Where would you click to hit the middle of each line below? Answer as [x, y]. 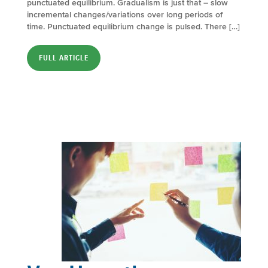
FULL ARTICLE [64, 58]
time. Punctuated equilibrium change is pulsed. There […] [133, 26]
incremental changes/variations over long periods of [125, 14]
